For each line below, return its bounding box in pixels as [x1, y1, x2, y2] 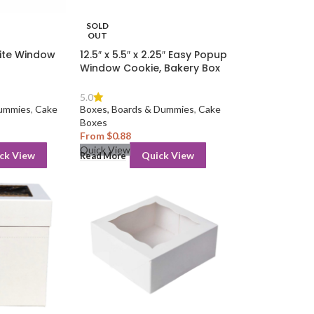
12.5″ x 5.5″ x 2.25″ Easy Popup [79, 48, 227, 62]
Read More [79, 151, 126, 162]
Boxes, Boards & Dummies [79, 103, 194, 116]
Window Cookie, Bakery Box [79, 61, 220, 76]
